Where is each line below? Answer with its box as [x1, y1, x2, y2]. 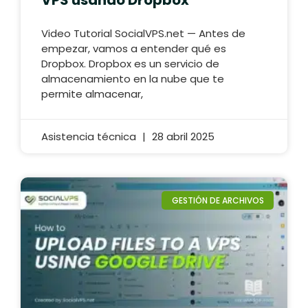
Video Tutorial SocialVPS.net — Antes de [41, 26, 245, 41]
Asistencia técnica [41, 129, 139, 144]
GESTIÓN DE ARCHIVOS [171, 194, 264, 206]
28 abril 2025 [149, 129, 214, 144]
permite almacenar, [41, 87, 143, 102]
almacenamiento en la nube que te [41, 71, 224, 87]
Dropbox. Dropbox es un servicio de [41, 56, 219, 71]
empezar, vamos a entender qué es [41, 41, 226, 56]
